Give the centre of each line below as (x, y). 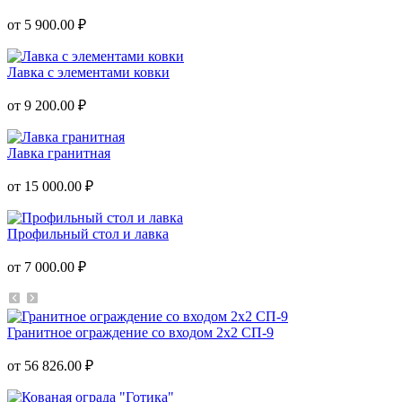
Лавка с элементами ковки (88, 72)
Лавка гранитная (59, 153)
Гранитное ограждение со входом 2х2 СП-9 (140, 332)
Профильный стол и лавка (88, 233)
